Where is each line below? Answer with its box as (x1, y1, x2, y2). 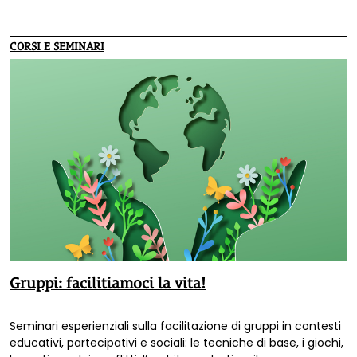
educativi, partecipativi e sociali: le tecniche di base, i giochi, (10, 335, 343, 351)
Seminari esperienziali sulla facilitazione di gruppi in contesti (10, 318, 341, 335)
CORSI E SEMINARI (10, 39, 104, 53)
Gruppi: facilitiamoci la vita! (10, 274, 206, 292)
